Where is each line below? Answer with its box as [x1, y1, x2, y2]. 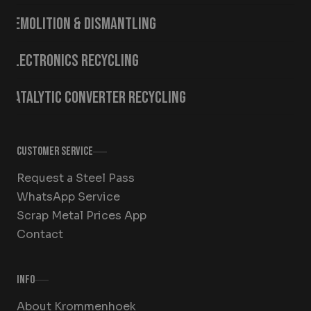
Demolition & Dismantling [7, 14, 156, 35]
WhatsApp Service [17, 190, 120, 205]
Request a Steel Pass [17, 171, 135, 186]
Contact [17, 227, 63, 242]
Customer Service [17, 144, 93, 159]
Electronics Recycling [7, 51, 139, 72]
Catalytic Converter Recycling [7, 87, 186, 108]
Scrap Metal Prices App [17, 208, 146, 224]
